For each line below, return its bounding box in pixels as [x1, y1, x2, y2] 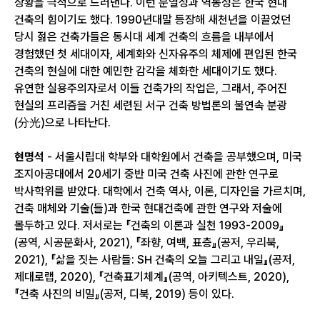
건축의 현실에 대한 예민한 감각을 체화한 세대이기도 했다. [14, 64, 277, 78]
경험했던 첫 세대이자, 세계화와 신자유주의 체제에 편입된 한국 [14, 47, 297, 61]
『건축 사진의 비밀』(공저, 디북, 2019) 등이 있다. [14, 287, 234, 301]
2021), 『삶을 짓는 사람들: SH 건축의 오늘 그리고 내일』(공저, [14, 253, 295, 266]
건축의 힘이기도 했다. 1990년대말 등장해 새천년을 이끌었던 [14, 13, 291, 26]
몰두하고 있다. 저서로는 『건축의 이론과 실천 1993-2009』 [14, 219, 284, 232]
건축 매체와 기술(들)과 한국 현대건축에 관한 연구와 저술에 [14, 201, 282, 215]
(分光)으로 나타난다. [14, 116, 111, 129]
